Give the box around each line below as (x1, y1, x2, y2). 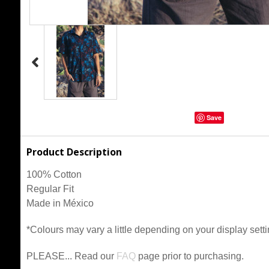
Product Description (26, 145, 122, 159)
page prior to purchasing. (135, 251, 244, 261)
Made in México (26, 198, 94, 208)
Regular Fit (26, 184, 74, 194)
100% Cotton (26, 169, 82, 180)
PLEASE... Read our (26, 251, 116, 261)
